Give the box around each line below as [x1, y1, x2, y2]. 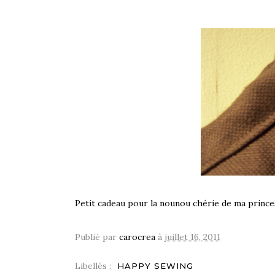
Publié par [75, 231, 119, 242]
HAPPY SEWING [117, 260, 193, 271]
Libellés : [75, 260, 114, 271]
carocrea [119, 231, 155, 242]
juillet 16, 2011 [165, 231, 220, 242]
